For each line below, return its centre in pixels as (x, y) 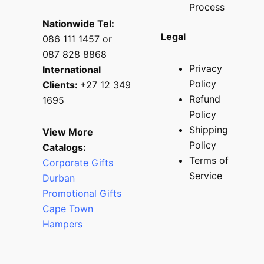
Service (206, 175)
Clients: (61, 85)
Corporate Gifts (78, 162)
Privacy (206, 68)
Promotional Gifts (82, 193)
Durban (59, 178)
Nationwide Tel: (78, 23)
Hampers (62, 224)
